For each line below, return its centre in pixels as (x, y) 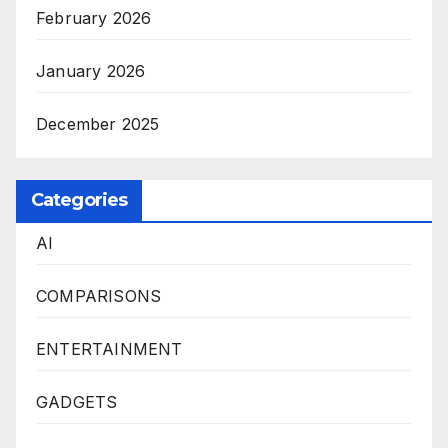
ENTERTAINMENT (109, 348)
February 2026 (94, 17)
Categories (79, 199)
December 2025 (98, 123)
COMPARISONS (99, 295)
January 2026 (91, 70)
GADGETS (77, 401)
